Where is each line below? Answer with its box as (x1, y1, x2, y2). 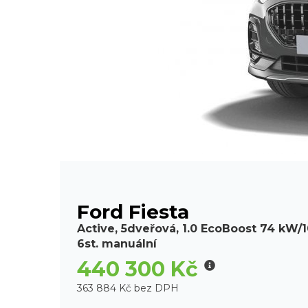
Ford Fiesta (77, 200, 189, 224)
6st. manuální (77, 237, 157, 251)
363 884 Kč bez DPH (77, 282, 179, 295)
